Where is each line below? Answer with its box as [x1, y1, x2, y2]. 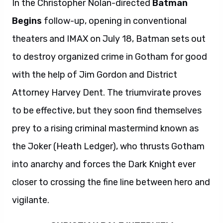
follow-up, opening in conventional [42, 15, 187, 26]
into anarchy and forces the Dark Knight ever [12, 159, 196, 170]
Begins [12, 15, 42, 26]
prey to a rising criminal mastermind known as [12, 123, 199, 134]
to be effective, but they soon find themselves [12, 105, 202, 116]
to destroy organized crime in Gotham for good [12, 51, 207, 62]
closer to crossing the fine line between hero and [12, 177, 210, 188]
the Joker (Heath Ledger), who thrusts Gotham [12, 141, 205, 152]
